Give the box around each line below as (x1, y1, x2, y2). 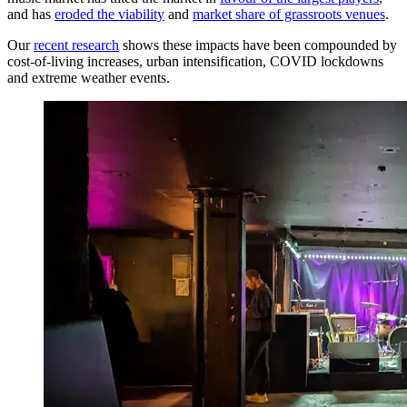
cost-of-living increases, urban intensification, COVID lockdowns (7, 53, 383, 69)
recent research (34, 36, 119, 53)
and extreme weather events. (7, 69, 170, 85)
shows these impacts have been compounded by (119, 36, 397, 53)
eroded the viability (55, 5, 164, 22)
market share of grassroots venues (193, 5, 385, 22)
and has (7, 5, 55, 22)
